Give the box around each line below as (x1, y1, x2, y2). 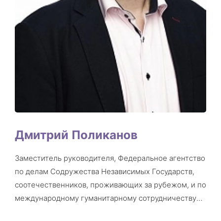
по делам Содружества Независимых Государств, (15, 166, 194, 176)
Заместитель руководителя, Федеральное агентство (15, 153, 205, 163)
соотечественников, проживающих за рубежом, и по (15, 180, 206, 189)
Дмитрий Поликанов (15, 127, 138, 142)
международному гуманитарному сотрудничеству (15, 193, 196, 203)
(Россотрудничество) (15, 206, 91, 216)
